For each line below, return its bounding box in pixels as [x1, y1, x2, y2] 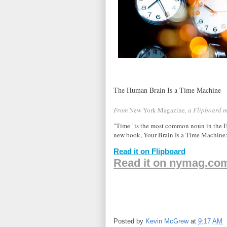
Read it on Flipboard [113, 146, 185, 156]
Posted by [113, 217, 145, 225]
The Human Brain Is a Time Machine [113, 85, 221, 95]
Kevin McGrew [145, 217, 188, 225]
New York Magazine [129, 105, 185, 115]
